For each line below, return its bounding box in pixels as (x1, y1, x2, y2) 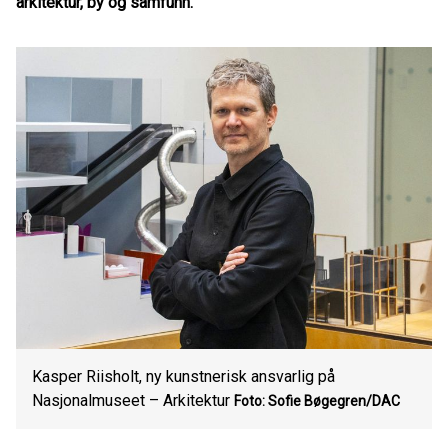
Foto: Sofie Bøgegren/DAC (234, 393, 400, 409)
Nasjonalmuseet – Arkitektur (32, 391, 230, 410)
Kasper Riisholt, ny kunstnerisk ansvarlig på (32, 367, 335, 386)
